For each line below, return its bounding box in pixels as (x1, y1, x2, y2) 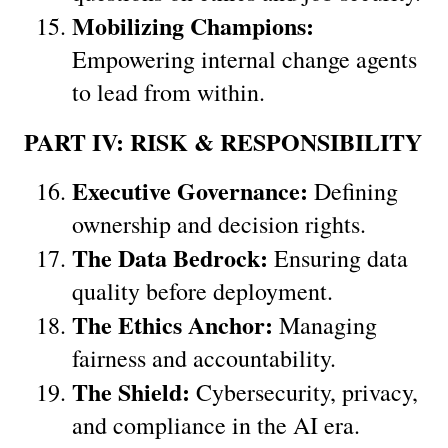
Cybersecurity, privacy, (190, 375, 418, 408)
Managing (273, 308, 377, 341)
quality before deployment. (72, 274, 333, 307)
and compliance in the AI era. (72, 408, 360, 441)
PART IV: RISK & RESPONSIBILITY (24, 123, 422, 159)
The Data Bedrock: (72, 239, 268, 275)
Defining (308, 174, 398, 207)
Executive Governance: (72, 172, 308, 208)
